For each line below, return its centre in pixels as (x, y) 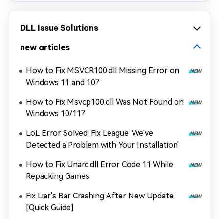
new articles (45, 47)
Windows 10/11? (55, 114)
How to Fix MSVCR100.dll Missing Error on (103, 71)
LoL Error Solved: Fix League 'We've (89, 133)
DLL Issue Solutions (59, 28)
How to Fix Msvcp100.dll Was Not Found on (105, 102)
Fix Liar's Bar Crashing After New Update (100, 196)
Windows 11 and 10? (63, 82)
